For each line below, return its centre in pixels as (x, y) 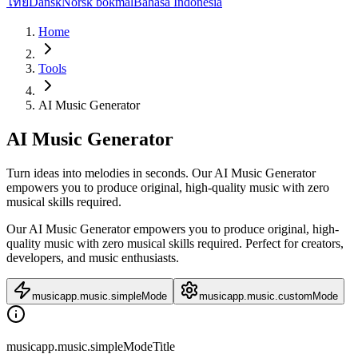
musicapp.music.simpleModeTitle (91, 346)
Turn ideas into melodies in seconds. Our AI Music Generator (161, 173)
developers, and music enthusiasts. (93, 257)
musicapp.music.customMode (268, 296)
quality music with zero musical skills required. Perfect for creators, (175, 243)
